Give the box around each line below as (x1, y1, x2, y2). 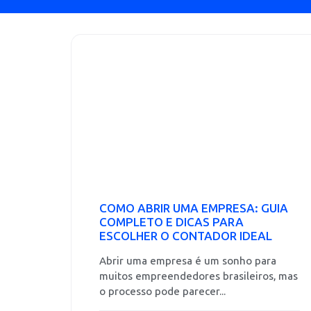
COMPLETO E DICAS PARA (99, 215, 244, 229)
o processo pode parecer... (99, 285, 226, 298)
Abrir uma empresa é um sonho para (99, 255, 276, 267)
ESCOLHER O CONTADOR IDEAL (99, 229, 272, 243)
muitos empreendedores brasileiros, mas (99, 270, 298, 283)
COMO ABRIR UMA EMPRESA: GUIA (99, 201, 288, 215)
